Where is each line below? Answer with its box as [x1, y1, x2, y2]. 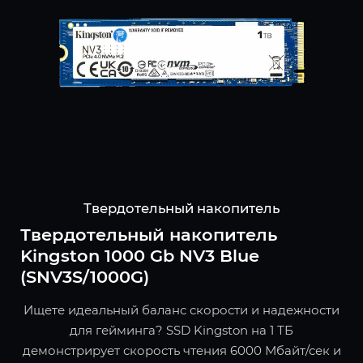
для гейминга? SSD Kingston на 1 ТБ [70, 322, 293, 339]
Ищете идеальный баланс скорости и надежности [23, 302, 340, 318]
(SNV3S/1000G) [20, 267, 149, 288]
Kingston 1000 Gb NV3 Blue [20, 246, 259, 267]
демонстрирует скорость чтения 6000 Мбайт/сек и [22, 343, 341, 359]
